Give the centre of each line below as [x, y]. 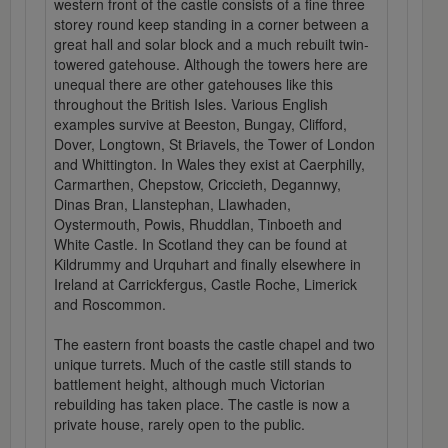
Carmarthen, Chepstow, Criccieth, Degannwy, [197, 184]
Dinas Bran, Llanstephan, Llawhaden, [172, 204]
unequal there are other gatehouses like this [193, 84]
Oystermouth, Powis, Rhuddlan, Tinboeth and [198, 224]
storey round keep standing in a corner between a [211, 24]
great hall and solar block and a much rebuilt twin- [211, 44]
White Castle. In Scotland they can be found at [200, 244]
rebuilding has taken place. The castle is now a [202, 404]
